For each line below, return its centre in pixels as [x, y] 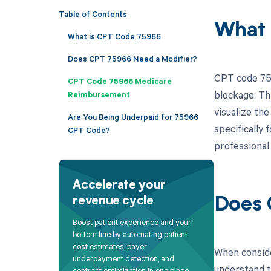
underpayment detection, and [124, 259]
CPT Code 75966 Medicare [119, 81]
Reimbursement [99, 94]
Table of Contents [93, 14]
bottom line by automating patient [130, 234]
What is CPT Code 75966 [114, 36]
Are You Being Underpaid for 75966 [133, 116]
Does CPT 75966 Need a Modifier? [132, 58]
